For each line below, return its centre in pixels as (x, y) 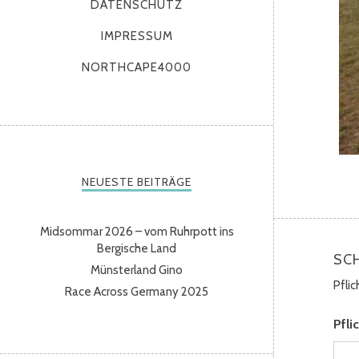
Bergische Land (137, 248)
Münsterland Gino (137, 270)
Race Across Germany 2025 (137, 292)
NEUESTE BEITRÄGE (137, 182)
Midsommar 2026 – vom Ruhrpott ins (137, 232)
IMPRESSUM (137, 36)
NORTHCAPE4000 (137, 67)
